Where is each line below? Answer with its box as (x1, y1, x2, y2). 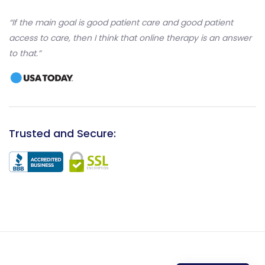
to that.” (9, 47, 41, 59)
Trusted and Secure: (9, 125, 116, 141)
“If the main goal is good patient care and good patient (9, 16, 233, 28)
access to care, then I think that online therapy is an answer (9, 31, 251, 44)
